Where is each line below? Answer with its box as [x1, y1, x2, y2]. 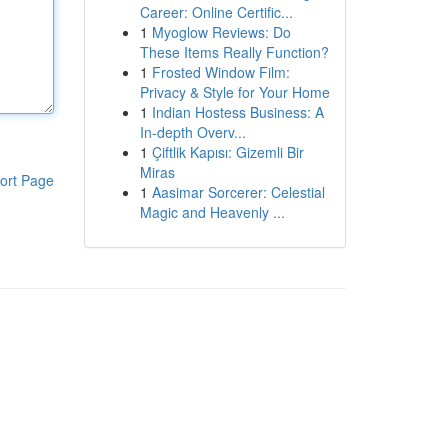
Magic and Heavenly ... [139, 202, 285, 222]
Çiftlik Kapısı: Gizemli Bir [151, 142, 304, 162]
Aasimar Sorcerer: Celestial [151, 182, 325, 202]
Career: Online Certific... [139, 2, 293, 22]
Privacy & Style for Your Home [139, 82, 330, 102]
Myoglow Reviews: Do [151, 22, 291, 42]
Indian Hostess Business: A [151, 102, 324, 122]
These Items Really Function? [139, 42, 329, 62]
